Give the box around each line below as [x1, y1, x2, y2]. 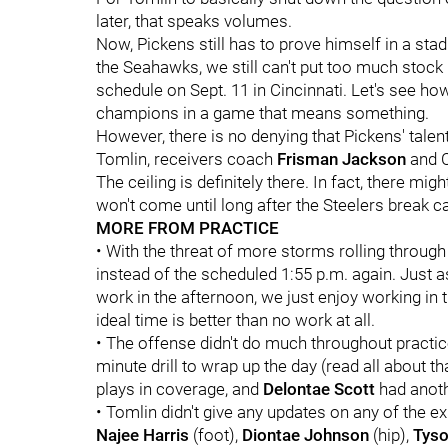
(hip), [369, 425, 413, 445]
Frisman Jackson [277, 149, 406, 169]
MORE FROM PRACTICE [96, 218, 279, 238]
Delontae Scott [263, 379, 375, 399]
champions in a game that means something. [96, 103, 429, 123]
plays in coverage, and [96, 379, 263, 399]
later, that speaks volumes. [96, 11, 292, 31]
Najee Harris [96, 425, 189, 445]
